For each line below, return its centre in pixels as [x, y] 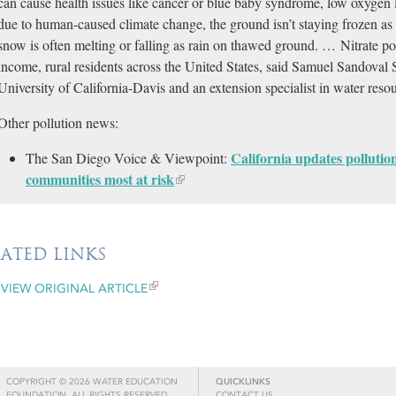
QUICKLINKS [243, 382]
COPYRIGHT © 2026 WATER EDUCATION [91, 382]
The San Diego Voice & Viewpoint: [128, 158]
